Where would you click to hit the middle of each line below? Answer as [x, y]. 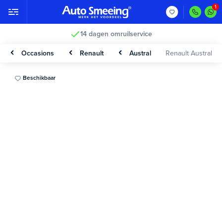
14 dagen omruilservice [116, 34]
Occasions [37, 53]
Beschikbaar [39, 78]
